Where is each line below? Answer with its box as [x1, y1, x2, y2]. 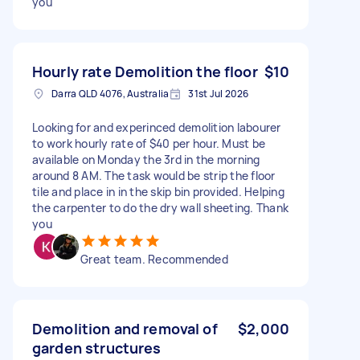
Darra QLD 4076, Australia [51, 86, 170, 100]
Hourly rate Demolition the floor [32, 61, 258, 81]
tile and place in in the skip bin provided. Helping [32, 183, 284, 199]
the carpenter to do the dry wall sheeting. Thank [32, 199, 288, 215]
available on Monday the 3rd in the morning [32, 151, 260, 167]
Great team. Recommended [80, 251, 228, 267]
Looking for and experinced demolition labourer [32, 119, 281, 135]
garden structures [32, 337, 162, 358]
